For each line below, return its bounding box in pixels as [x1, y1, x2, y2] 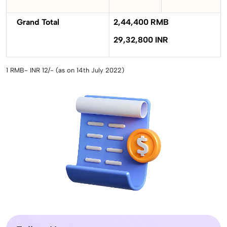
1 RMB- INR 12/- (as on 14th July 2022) [6, 66, 126, 74]
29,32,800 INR [113, 35, 168, 45]
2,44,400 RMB [113, 17, 169, 27]
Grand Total [11, 17, 59, 27]
